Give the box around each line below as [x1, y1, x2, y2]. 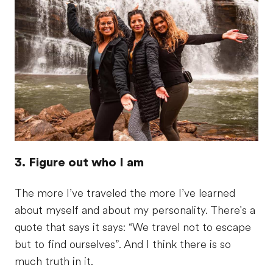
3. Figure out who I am [15, 155, 144, 169]
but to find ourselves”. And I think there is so [15, 238, 231, 250]
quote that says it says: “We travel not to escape [15, 221, 251, 233]
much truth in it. [15, 255, 93, 268]
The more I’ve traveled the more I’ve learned [15, 186, 235, 199]
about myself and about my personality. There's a [15, 204, 255, 216]
